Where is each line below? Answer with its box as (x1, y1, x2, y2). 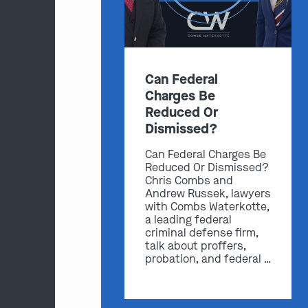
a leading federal (144, 212, 232, 228)
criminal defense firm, (144, 225, 258, 241)
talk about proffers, (144, 239, 246, 254)
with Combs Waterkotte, (144, 199, 269, 214)
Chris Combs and (144, 173, 233, 188)
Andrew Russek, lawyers (144, 186, 271, 201)
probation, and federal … (144, 252, 271, 267)
